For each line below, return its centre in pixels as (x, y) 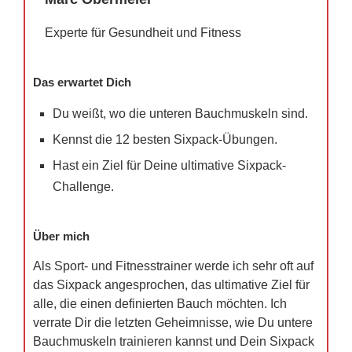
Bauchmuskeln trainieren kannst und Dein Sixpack (174, 342)
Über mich (61, 236)
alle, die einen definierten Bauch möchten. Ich (160, 304)
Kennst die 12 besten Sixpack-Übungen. (165, 140)
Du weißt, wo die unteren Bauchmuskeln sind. (180, 114)
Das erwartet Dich (82, 82)
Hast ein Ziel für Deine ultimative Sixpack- (169, 166)
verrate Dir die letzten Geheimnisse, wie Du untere (173, 323)
